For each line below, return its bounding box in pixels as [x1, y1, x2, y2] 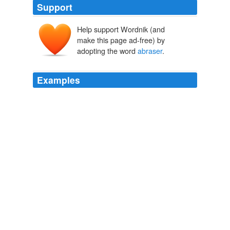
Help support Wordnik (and [77, 24, 165, 35]
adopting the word [77, 45, 138, 56]
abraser [138, 45, 162, 56]
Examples [37, 73, 80, 87]
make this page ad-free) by [77, 34, 165, 46]
